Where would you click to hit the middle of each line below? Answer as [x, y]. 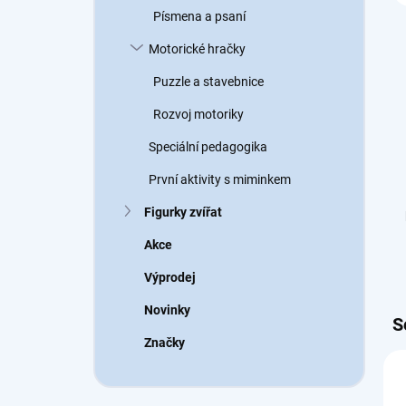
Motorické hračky [197, 49]
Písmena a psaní [199, 16]
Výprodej [170, 277]
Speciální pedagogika [208, 147]
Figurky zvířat [183, 212]
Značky [164, 343]
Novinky [167, 310]
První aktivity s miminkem [220, 179]
